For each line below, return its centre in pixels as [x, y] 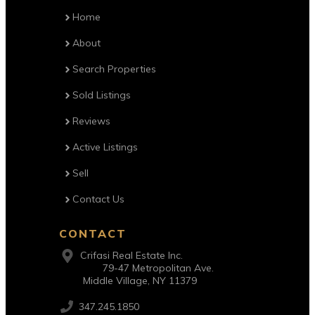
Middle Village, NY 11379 [129, 281]
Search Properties [115, 69]
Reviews [92, 121]
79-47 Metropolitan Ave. [147, 268]
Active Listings [105, 147]
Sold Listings [102, 95]
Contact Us [99, 199]
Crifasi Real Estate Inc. [132, 256]
